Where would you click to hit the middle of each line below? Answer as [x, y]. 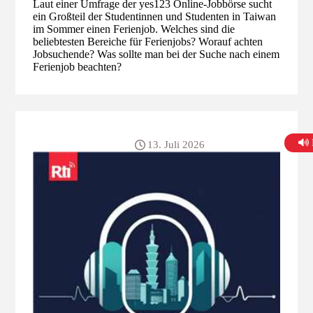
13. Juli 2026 [176, 144]
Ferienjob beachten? [82, 67]
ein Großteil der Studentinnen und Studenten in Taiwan [155, 17]
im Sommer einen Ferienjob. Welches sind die [134, 29]
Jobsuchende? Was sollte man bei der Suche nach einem [156, 54]
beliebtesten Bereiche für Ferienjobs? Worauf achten [148, 42]
